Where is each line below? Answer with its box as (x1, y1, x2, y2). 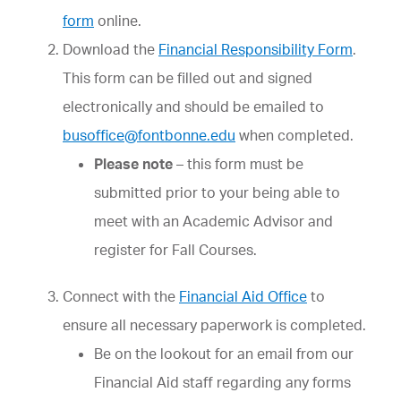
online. (94, 12, 141, 30)
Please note (94, 155, 173, 173)
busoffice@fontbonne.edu (63, 126, 235, 144)
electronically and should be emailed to (63, 98, 324, 115)
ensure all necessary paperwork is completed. (63, 316, 366, 334)
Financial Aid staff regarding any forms (94, 373, 351, 391)
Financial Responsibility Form (158, 40, 353, 58)
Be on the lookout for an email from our (94, 345, 354, 363)
